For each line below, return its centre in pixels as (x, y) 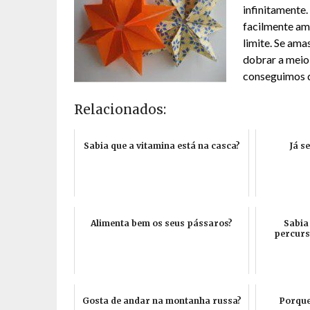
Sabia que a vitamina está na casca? (162, 146)
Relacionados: (120, 110)
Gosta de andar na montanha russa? (162, 301)
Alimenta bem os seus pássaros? (162, 223)
